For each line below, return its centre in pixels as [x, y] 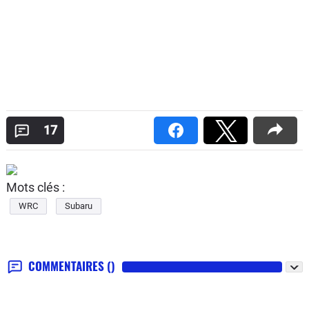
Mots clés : [36, 187]
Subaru [79, 206]
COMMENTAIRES [68, 266]
